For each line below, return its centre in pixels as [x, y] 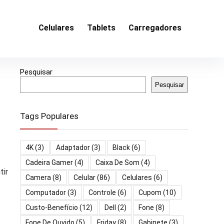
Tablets [101, 28]
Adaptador [73, 147]
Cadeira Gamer [49, 162]
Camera [38, 177]
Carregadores [155, 28]
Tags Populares [49, 116]
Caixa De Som [117, 162]
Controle [102, 192]
